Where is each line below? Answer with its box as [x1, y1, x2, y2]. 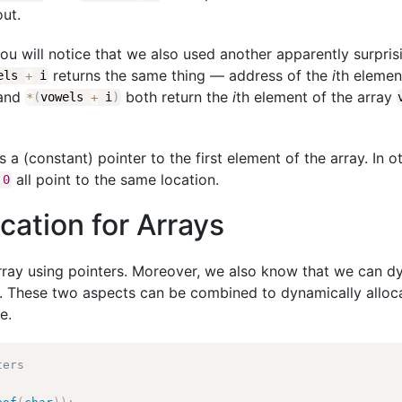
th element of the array [235, 87, 397, 106]
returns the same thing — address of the [48, 66, 332, 84]
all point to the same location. [11, 170, 219, 188]
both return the [120, 87, 232, 106]
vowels [40, 90, 92, 105]
